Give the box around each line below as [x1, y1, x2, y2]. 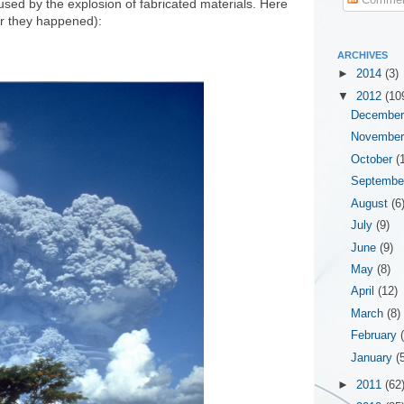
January [351, 351, 397, 364]
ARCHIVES [337, 49, 388, 60]
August [351, 197, 392, 210]
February [351, 329, 401, 343]
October [351, 152, 397, 166]
